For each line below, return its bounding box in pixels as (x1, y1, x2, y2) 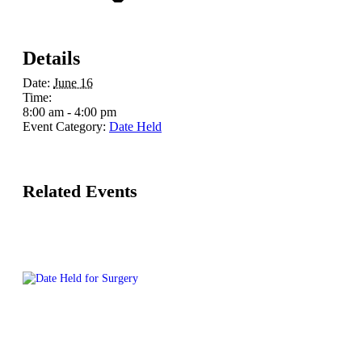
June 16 (53, 75, 93, 90)
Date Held (109, 119, 162, 133)
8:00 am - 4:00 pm (23, 104, 116, 119)
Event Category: (23, 119, 106, 133)
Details (23, 47, 80, 69)
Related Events (23, 181, 137, 202)
